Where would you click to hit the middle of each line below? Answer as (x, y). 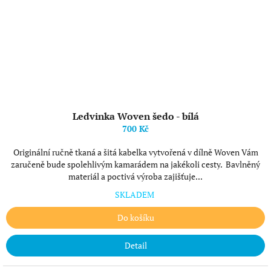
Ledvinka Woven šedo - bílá (135, 116)
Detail (135, 245)
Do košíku (135, 217)
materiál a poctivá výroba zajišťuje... (135, 176)
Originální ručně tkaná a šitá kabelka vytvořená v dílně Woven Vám (135, 152)
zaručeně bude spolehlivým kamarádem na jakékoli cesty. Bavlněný (135, 164)
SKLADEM (135, 194)
